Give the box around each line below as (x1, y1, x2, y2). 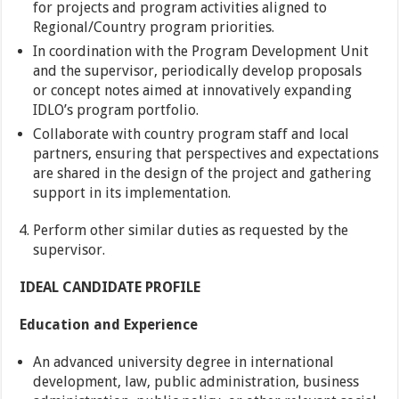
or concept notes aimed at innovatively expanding (33, 82, 353, 100)
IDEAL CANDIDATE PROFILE (20, 279, 201, 297)
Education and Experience (20, 316, 199, 334)
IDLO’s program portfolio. (33, 102, 199, 119)
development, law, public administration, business (33, 373, 360, 391)
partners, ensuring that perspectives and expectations (33, 145, 379, 163)
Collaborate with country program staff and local (33, 126, 350, 143)
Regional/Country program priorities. (33, 19, 275, 37)
